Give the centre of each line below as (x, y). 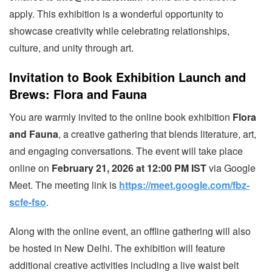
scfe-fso (28, 202)
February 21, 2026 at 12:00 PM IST (129, 168)
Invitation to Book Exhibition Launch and (127, 77)
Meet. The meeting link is (64, 185)
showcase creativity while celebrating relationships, (119, 31)
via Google (231, 168)
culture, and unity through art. (71, 48)
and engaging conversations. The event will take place (126, 151)
